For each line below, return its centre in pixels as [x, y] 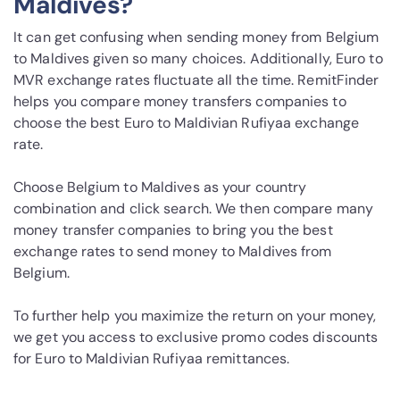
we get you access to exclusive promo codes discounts [196, 337]
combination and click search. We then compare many [194, 209]
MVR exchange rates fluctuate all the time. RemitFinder [196, 80]
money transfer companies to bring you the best [173, 230]
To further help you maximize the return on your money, [195, 316]
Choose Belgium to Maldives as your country [160, 187]
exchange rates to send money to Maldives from [173, 252]
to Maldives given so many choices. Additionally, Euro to [198, 59]
